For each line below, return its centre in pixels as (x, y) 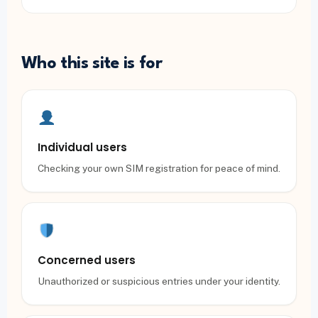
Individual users (82, 147)
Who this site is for (92, 64)
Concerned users (87, 260)
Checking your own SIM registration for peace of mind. (159, 168)
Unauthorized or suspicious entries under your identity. (159, 281)
